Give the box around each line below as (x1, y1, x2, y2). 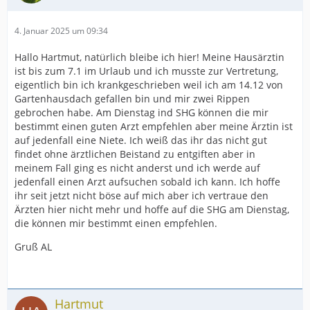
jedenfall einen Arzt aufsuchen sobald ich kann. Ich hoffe (15, 174, 280, 188)
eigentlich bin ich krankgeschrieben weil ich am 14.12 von (15, 77, 283, 91)
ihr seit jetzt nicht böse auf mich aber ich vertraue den (15, 188, 268, 202)
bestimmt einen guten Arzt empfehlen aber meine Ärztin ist (15, 119, 293, 133)
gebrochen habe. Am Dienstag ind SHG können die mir (15, 105, 268, 119)
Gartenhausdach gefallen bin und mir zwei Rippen (15, 91, 250, 105)
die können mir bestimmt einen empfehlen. (15, 216, 217, 230)
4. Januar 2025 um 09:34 (15, 24, 108, 37)
